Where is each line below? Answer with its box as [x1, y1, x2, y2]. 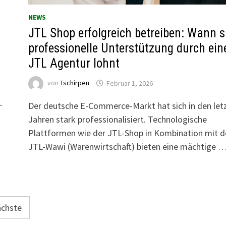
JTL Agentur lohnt [28, 56, 120, 71]
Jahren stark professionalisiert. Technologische [28, 114, 207, 126]
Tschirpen [60, 78, 89, 88]
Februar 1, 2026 [106, 78, 153, 88]
